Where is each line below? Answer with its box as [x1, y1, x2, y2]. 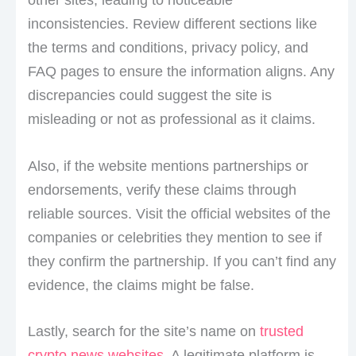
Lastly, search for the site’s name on [27, 323, 260, 340]
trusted [259, 323, 304, 340]
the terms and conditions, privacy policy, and [27, 39, 308, 56]
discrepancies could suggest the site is [27, 87, 272, 103]
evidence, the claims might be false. [27, 277, 254, 293]
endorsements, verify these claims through [27, 181, 296, 198]
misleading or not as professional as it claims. [27, 110, 315, 127]
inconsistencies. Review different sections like [27, 15, 317, 32]
